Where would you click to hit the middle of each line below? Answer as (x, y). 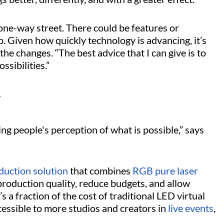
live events (191, 208)
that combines (100, 171)
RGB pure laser (165, 171)
